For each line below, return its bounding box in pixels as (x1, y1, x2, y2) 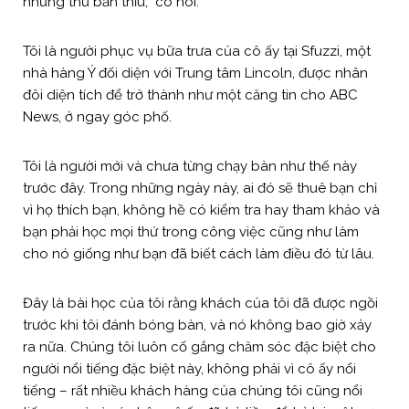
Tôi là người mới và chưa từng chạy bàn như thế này (23, 157, 357, 174)
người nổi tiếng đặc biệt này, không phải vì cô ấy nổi (23, 360, 356, 377)
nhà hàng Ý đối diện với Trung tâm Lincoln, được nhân (23, 64, 368, 81)
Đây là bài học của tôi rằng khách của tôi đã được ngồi (23, 294, 378, 311)
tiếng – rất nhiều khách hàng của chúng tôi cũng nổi (23, 382, 362, 399)
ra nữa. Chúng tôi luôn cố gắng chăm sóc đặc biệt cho (23, 338, 376, 355)
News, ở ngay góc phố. (23, 108, 172, 125)
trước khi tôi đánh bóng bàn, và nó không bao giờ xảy (23, 316, 372, 333)
